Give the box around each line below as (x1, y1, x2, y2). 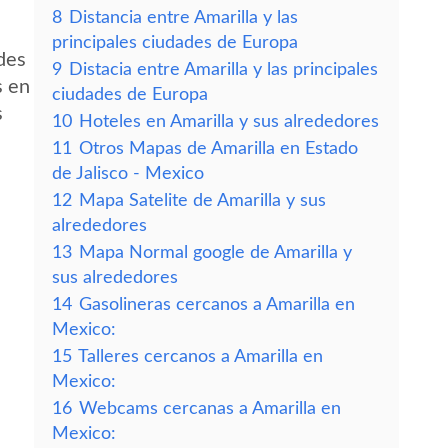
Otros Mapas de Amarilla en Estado (79, 140, 358, 157)
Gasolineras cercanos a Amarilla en (79, 296, 355, 313)
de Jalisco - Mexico (52, 165, 204, 182)
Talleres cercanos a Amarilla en (78, 348, 323, 365)
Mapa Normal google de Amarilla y (79, 244, 352, 261)
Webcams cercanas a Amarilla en (79, 400, 341, 417)
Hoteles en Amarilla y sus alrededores (79, 113, 379, 130)
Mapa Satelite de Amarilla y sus (79, 192, 326, 209)
